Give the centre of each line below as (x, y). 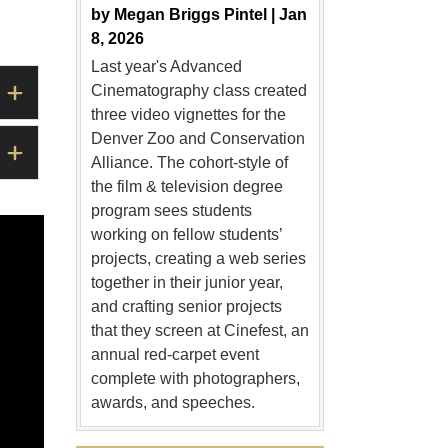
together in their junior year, (186, 282)
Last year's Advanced (166, 66)
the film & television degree (186, 186)
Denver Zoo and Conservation (197, 138)
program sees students (171, 210)
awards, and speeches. (172, 402)
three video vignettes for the (188, 114)
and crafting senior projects (186, 306)
